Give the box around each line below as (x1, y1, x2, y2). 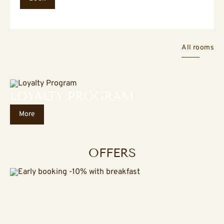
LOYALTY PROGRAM (10, 89, 134, 103)
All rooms (181, 43, 214, 52)
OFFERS (88, 146, 136, 160)
